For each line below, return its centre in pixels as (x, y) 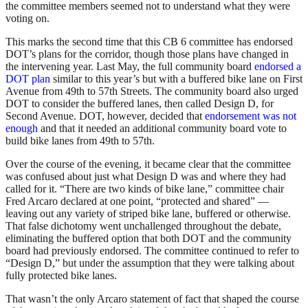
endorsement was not (251, 116)
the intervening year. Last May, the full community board (130, 67)
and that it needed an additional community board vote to (162, 129)
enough (22, 129)
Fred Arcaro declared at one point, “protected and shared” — (137, 201)
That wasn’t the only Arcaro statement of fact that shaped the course (152, 299)
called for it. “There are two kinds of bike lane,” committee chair (145, 189)
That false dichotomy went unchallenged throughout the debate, (143, 226)
